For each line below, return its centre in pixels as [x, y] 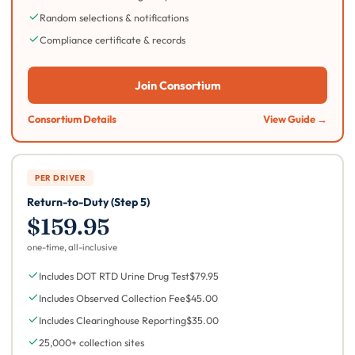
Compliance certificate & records [112, 39]
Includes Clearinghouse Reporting [113, 321]
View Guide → [296, 118]
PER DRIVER [61, 178]
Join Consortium [177, 85]
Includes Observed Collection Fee [113, 298]
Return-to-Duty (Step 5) [89, 202]
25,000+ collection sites [92, 343]
